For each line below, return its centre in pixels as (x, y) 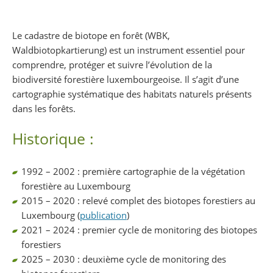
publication (103, 215)
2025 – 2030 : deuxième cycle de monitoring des (124, 259)
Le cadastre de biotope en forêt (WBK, (91, 35)
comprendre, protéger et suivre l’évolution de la (112, 65)
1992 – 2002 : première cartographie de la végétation (133, 171)
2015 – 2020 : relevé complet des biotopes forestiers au (138, 200)
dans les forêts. (44, 108)
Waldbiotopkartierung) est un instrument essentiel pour (129, 50)
